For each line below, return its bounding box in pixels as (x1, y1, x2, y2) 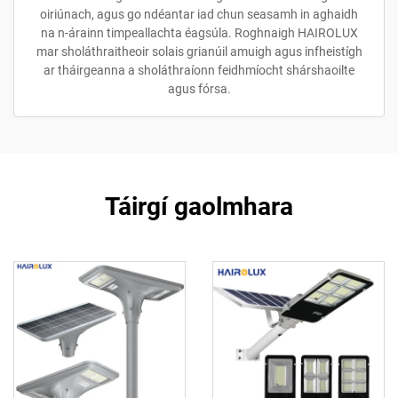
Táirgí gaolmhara (105, 192, 293, 221)
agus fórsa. (167, 82, 231, 96)
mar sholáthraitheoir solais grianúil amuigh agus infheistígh (36, 44, 362, 59)
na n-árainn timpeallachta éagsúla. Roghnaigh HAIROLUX (40, 26, 358, 40)
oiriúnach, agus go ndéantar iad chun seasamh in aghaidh (40, 7, 358, 21)
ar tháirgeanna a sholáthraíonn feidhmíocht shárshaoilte (44, 63, 354, 77)
